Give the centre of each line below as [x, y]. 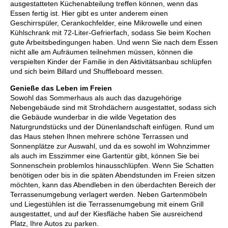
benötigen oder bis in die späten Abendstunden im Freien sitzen [113, 175]
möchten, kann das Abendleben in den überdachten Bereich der [113, 185]
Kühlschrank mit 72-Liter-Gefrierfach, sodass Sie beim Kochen [110, 33]
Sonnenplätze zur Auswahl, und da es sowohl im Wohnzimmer [110, 146]
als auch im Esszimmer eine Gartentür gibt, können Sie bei [105, 156]
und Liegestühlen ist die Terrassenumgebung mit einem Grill [107, 204]
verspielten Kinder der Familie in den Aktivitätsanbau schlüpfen [111, 62]
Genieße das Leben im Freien [61, 88]
